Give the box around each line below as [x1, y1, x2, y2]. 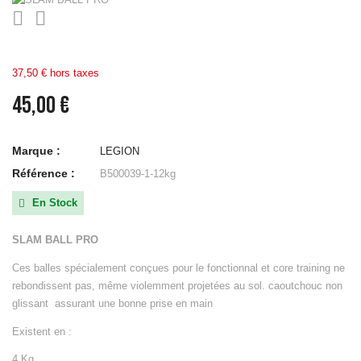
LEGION [100, 145, 139, 158]
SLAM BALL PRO [12, 234, 98, 247]
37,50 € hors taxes [12, 67, 99, 80]
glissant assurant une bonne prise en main [12, 297, 213, 309]
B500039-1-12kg [100, 168, 176, 180]
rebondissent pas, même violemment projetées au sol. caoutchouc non [12, 279, 342, 292]
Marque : [12, 144, 60, 158]
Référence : [12, 167, 75, 180]
